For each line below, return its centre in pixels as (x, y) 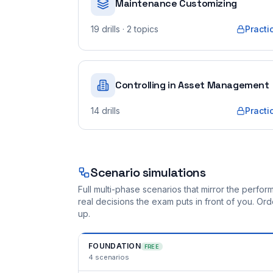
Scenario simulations (148, 172)
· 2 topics (139, 29)
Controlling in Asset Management (192, 85)
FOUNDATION (115, 246)
